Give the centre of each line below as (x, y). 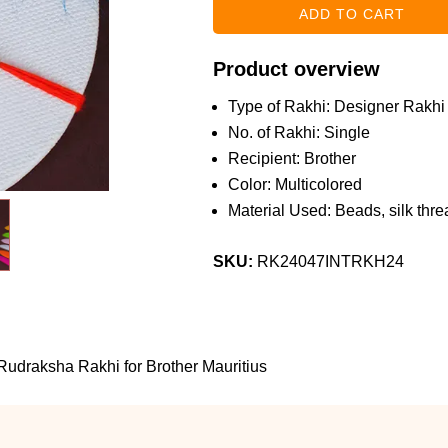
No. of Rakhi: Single (298, 132)
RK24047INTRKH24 (330, 261)
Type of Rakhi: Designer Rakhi (336, 106)
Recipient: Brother (291, 158)
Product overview (296, 69)
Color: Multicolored (294, 184)
